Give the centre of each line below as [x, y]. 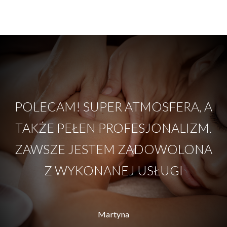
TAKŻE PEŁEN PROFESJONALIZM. [113, 128]
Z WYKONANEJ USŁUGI [113, 170]
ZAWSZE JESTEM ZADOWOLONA [113, 149]
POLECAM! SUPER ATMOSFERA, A [113, 106]
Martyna [113, 214]
